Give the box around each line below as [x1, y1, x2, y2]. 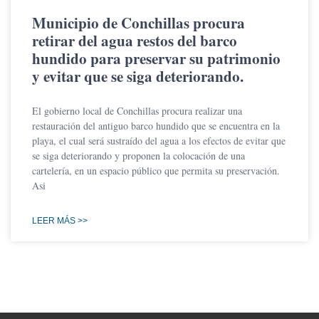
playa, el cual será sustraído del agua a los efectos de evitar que [32, 134, 286, 148]
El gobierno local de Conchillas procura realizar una [32, 104, 242, 118]
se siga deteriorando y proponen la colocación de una [32, 149, 245, 163]
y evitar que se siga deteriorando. [32, 66, 244, 88]
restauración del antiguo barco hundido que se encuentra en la [32, 119, 280, 133]
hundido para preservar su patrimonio [32, 48, 281, 70]
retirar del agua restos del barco [32, 30, 237, 52]
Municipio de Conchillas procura [32, 12, 245, 34]
